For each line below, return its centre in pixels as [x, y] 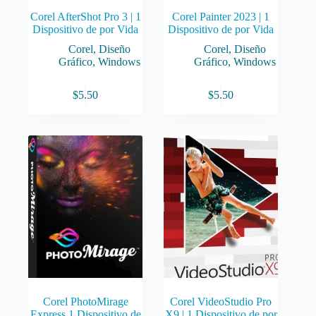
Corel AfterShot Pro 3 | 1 [85, 17]
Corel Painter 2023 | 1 [221, 17]
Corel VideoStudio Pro [221, 302]
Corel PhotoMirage [85, 302]
